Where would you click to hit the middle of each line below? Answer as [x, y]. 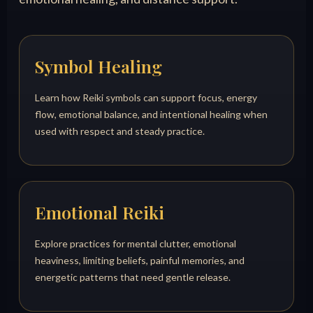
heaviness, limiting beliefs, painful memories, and [140, 261]
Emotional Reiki [100, 212]
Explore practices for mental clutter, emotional [136, 244]
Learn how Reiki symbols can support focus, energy [146, 98]
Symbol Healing [99, 66]
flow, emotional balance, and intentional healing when [152, 115]
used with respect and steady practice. [120, 131]
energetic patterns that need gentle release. [133, 277]
